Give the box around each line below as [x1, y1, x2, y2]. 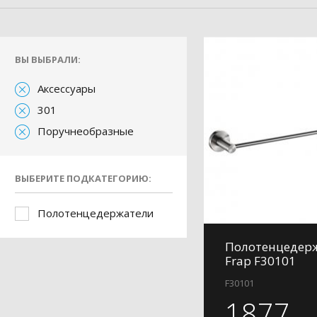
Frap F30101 [225, 253, 296, 269]
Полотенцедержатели [38, 206, 154, 220]
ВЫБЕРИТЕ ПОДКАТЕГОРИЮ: [15, 172, 151, 185]
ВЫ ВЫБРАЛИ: [15, 53, 81, 66]
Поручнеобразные [38, 124, 134, 138]
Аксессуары [38, 81, 96, 96]
